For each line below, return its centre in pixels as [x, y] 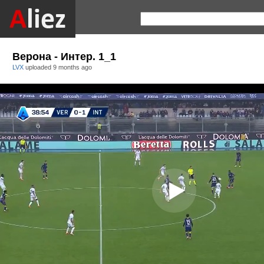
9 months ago [72, 67]
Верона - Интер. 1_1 [64, 57]
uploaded [39, 67]
